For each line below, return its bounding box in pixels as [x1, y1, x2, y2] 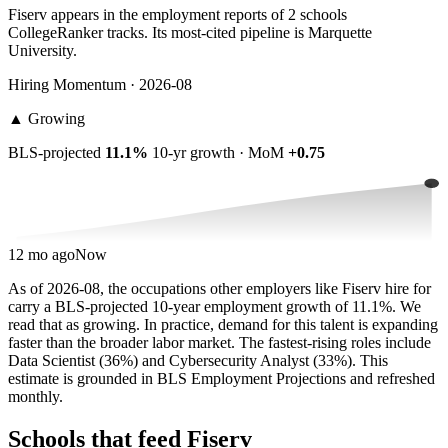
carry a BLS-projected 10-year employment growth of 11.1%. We [8, 298, 421, 316]
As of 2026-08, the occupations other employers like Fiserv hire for [8, 280, 431, 298]
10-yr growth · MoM [148, 144, 288, 162]
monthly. [8, 388, 63, 406]
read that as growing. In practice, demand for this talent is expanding [8, 316, 438, 334]
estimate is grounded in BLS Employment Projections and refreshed [8, 370, 435, 388]
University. [8, 42, 77, 60]
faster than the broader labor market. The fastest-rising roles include [8, 334, 431, 352]
